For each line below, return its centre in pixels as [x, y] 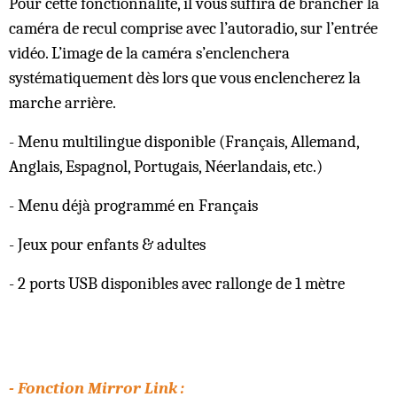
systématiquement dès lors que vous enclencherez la [185, 78]
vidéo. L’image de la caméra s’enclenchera [149, 53]
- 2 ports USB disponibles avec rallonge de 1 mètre [177, 283]
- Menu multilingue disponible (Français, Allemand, [184, 141]
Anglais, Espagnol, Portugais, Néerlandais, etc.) [166, 166]
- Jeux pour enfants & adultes [107, 244]
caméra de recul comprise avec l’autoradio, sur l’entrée [193, 28]
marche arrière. [62, 102]
